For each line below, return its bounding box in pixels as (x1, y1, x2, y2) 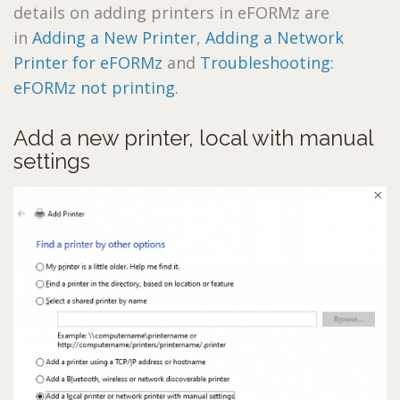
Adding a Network (205, 26, 344, 48)
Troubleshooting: (200, 51, 334, 73)
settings (13, 147, 90, 174)
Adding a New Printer (32, 26, 196, 48)
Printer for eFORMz (13, 51, 162, 73)
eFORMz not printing (13, 76, 175, 98)
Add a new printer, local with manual (13, 124, 373, 151)
